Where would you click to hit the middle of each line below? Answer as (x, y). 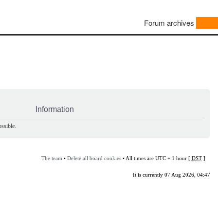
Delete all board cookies (94, 158)
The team (52, 158)
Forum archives (169, 23)
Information (55, 109)
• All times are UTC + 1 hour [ (156, 158)
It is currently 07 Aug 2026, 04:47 (171, 174)
